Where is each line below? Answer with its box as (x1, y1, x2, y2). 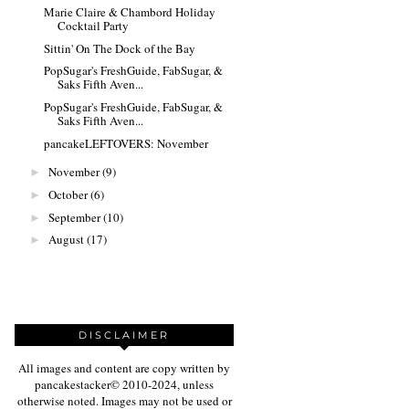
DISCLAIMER (79, 329, 170, 342)
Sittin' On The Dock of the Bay (44, 39, 196, 57)
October (47, 185, 88, 203)
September (47, 208, 100, 225)
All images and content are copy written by (18, 360, 230, 377)
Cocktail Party (58, 16, 130, 34)
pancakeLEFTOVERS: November (44, 134, 209, 152)
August (47, 231, 84, 248)
